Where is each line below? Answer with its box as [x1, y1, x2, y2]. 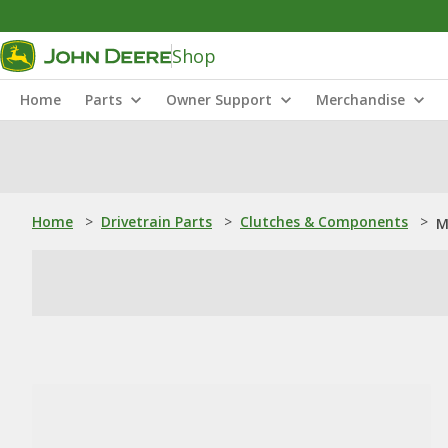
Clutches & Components [240, 212, 408, 231]
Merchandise [316, 90, 405, 109]
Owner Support [166, 90, 272, 109]
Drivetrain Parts [101, 212, 212, 231]
